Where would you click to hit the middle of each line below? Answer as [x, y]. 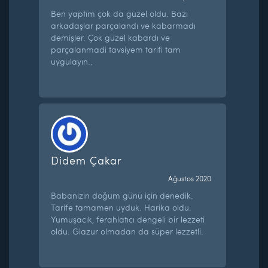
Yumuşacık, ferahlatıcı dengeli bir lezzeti [128, 219]
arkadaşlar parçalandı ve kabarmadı [124, 25]
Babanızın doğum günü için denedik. [122, 195]
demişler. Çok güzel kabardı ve [111, 37]
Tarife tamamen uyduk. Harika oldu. [121, 207]
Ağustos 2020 [189, 178]
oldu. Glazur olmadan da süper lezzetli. [127, 231]
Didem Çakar [87, 160]
